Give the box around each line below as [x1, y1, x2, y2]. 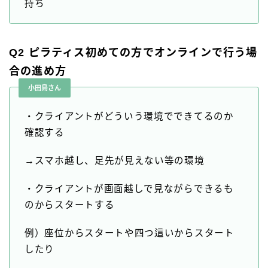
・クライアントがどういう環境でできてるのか [25, 111, 234, 122]
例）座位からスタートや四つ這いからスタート [25, 228, 234, 239]
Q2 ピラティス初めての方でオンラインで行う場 [9, 47, 258, 59]
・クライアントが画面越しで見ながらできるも [25, 184, 234, 194]
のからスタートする [25, 200, 115, 211]
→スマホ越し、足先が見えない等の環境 [25, 156, 205, 166]
